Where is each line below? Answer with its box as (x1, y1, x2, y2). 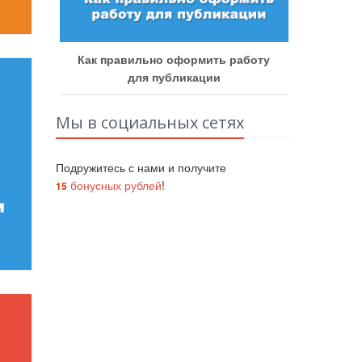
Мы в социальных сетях (55, 111, 244, 133)
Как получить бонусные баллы (122, 50, 301, 67)
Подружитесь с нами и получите (55, 158, 226, 175)
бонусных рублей (66, 176, 162, 193)
